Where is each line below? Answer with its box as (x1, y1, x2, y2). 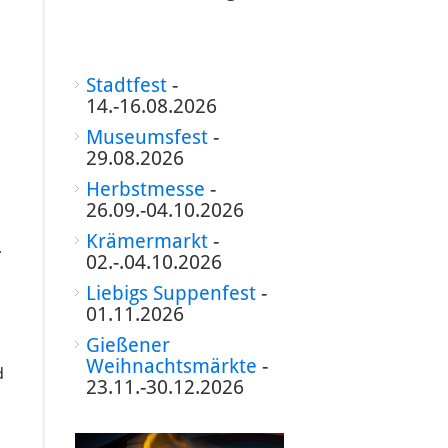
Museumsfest (85, 125, 208, 149)
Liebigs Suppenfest (85, 281, 256, 305)
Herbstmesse (85, 177, 205, 201)
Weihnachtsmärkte (85, 354, 257, 378)
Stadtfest (85, 73, 167, 97)
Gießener (85, 333, 170, 357)
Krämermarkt (85, 229, 208, 253)
